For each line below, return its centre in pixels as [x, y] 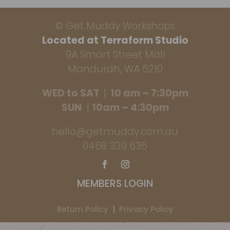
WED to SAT [73, 93]
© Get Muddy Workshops [115, 26]
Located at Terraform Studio [115, 40]
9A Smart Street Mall [115, 54]
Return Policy [82, 209]
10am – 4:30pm [130, 107]
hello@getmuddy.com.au [115, 131]
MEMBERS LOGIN [115, 183]
